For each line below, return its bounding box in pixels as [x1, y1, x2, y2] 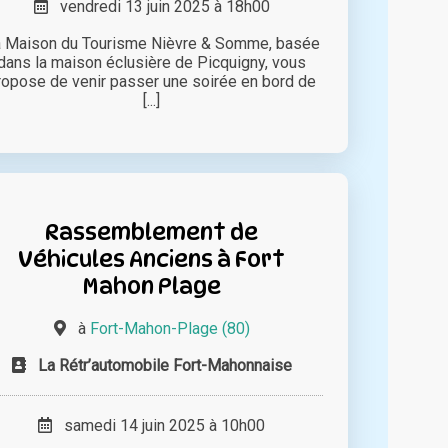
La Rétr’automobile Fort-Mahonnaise [37, 355, 292, 375]
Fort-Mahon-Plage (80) [89, 318, 250, 338]
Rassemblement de [45, 217, 259, 245]
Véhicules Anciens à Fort [18, 244, 286, 272]
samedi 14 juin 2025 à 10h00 [52, 415, 266, 435]
